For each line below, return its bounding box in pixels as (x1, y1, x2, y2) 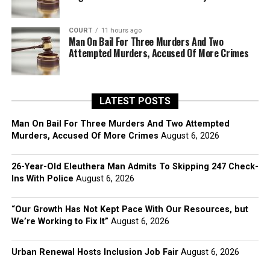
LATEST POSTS (99, 95, 171, 107)
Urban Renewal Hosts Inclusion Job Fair (11, 247, 178, 257)
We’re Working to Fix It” (11, 216, 108, 227)
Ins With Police (11, 174, 74, 184)
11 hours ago (101, 27, 142, 34)
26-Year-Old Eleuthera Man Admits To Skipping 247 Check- (11, 162, 259, 172)
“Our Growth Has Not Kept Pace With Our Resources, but (11, 204, 248, 215)
